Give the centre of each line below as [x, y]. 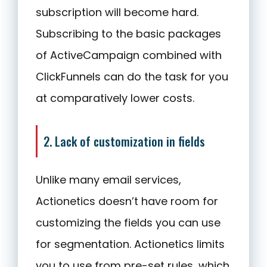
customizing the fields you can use [128, 222]
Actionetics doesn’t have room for [127, 201]
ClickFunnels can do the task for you [132, 76]
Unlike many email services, [108, 179]
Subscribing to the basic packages [128, 33]
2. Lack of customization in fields [124, 141]
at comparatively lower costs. [115, 98]
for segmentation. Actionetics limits [130, 244]
